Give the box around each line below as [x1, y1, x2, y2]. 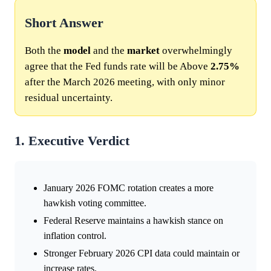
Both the [25, 44, 64, 56]
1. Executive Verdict [15, 133, 129, 148]
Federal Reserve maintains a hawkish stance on [44, 215, 223, 226]
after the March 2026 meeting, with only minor [25, 76, 225, 88]
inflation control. [44, 230, 106, 241]
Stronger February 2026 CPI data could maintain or [44, 247, 240, 258]
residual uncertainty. [25, 91, 113, 103]
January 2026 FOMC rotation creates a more [44, 182, 214, 193]
